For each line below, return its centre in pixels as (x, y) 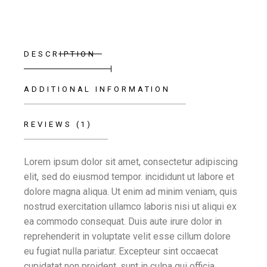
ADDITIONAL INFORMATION (97, 89)
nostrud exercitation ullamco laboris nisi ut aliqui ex (131, 207)
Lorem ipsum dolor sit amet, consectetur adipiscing (131, 162)
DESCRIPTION (60, 54)
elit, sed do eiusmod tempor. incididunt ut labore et (129, 177)
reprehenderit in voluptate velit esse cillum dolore (128, 237)
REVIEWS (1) (58, 125)
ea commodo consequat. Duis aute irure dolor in (123, 222)
